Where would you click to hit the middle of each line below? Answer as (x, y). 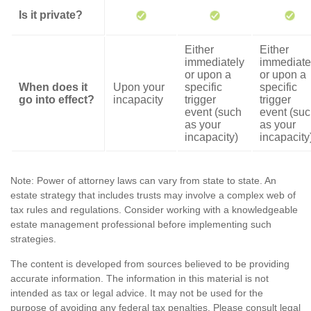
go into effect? (57, 100)
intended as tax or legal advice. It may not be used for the (137, 293)
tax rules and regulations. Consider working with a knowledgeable (154, 210)
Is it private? (51, 15)
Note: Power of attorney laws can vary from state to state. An (143, 180)
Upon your (139, 87)
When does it (53, 87)
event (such (213, 112)
